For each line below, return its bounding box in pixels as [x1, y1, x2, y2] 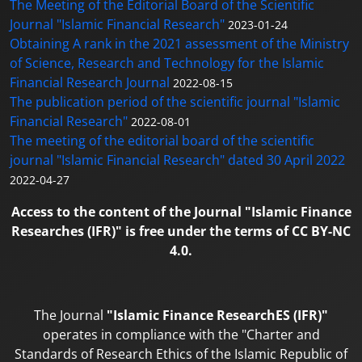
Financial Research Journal [10, 74, 170, 91]
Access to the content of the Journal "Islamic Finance [11, 203, 351, 221]
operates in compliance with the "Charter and [42, 326, 320, 343]
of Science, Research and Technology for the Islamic [10, 54, 324, 72]
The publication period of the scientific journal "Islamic [10, 93, 340, 111]
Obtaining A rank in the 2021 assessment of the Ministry [10, 35, 349, 53]
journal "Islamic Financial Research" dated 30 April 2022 [10, 151, 345, 169]
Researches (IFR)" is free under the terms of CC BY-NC [11, 222, 351, 240]
